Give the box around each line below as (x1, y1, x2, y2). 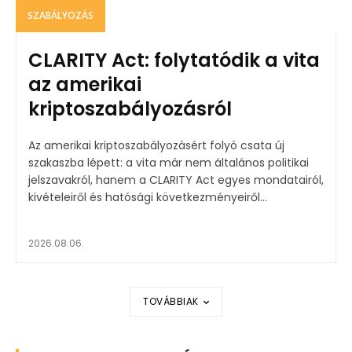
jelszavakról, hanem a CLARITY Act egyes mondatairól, (28, 172, 324, 189)
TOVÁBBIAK (143, 295, 199, 309)
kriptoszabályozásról (28, 96, 232, 123)
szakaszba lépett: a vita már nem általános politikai (28, 155, 309, 171)
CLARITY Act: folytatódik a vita (28, 47, 320, 74)
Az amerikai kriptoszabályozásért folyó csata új (28, 137, 284, 154)
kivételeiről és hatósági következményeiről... (28, 189, 267, 206)
